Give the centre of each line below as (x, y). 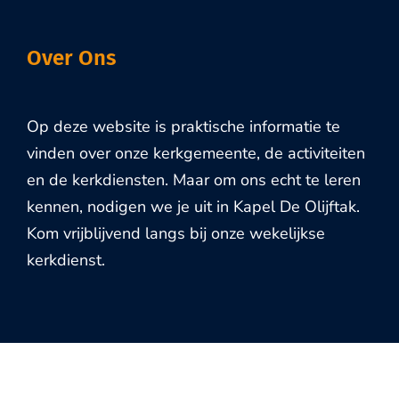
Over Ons (71, 57)
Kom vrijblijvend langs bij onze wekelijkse (175, 233)
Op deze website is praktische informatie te (183, 126)
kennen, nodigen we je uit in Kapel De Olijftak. (193, 206)
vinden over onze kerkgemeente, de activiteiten (195, 153)
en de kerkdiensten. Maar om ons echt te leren (193, 179)
